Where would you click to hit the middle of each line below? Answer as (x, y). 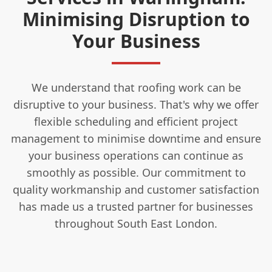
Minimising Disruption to (136, 19)
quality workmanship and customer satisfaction (136, 189)
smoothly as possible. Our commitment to (136, 172)
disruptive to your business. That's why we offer (136, 104)
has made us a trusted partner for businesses (136, 206)
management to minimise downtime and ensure (136, 138)
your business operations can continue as (136, 155)
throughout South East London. (136, 223)
